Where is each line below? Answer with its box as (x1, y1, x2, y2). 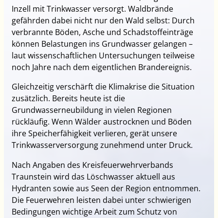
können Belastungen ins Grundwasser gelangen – (12, 38, 193, 50)
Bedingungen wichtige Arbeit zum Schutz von (12, 206, 178, 217)
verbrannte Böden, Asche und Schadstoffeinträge (12, 27, 194, 38)
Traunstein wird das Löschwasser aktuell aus (12, 171, 176, 182)
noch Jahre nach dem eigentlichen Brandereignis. (12, 62, 192, 73)
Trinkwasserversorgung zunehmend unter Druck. (12, 140, 193, 151)
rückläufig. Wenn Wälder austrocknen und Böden (12, 116, 192, 127)
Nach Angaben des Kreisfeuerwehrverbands (12, 159, 174, 170)
